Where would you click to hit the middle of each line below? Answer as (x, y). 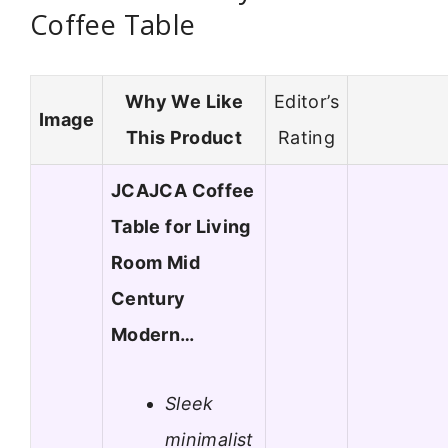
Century (148, 299)
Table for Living (181, 227)
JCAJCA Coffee (183, 191)
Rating (306, 138)
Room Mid (155, 263)
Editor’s (306, 102)
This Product (184, 138)
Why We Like (184, 102)
